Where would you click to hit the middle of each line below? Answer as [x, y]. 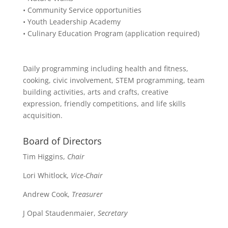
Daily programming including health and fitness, [105, 68]
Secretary [112, 213]
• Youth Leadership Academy [72, 21]
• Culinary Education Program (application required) [111, 33]
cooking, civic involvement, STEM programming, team [113, 80]
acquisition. [42, 115]
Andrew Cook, [47, 194]
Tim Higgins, [45, 156]
